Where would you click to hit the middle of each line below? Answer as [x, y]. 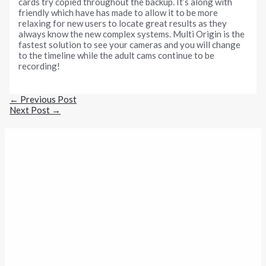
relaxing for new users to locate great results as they [123, 23]
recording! [39, 66]
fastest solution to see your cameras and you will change [130, 45]
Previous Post [48, 99]
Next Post [31, 110]
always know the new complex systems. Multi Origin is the [132, 34]
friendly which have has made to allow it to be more [118, 13]
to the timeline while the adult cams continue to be [117, 56]
